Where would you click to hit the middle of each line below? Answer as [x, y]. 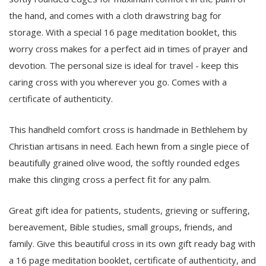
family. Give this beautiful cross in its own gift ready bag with [132, 243]
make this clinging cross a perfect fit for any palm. [110, 179]
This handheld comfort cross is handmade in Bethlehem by [128, 129]
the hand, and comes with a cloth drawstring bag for [115, 15]
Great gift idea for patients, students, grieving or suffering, [129, 210]
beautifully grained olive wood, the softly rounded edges [124, 162]
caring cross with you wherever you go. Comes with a [118, 82]
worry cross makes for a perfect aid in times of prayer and [128, 48]
